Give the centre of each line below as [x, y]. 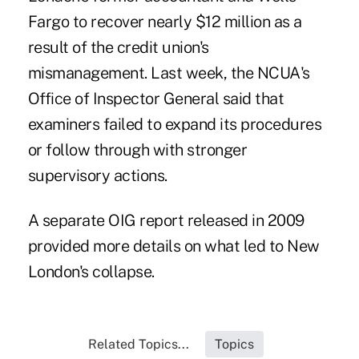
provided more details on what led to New [173, 246]
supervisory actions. [97, 175]
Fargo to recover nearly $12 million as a [165, 21]
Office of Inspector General [123, 98]
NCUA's [283, 73]
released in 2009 [244, 220]
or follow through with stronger [137, 149]
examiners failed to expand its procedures [175, 124]
